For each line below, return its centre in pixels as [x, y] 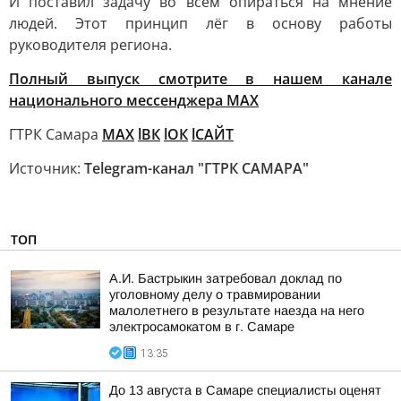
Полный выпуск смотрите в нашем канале [200, 79]
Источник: [47, 168]
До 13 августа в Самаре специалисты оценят [245, 390]
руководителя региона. [90, 45]
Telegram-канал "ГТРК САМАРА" [196, 168]
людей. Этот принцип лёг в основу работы [200, 23]
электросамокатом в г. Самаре [202, 327]
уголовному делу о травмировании [215, 294]
